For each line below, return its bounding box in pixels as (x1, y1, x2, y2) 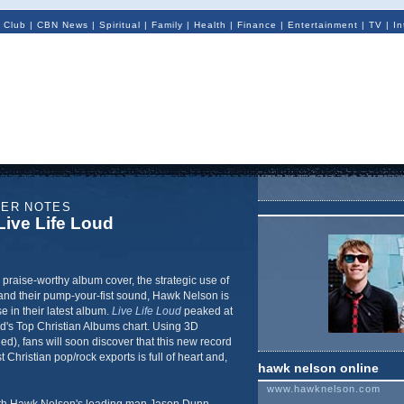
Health (193, 20, 226, 30)
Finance (236, 20, 277, 30)
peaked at (180, 305, 233, 317)
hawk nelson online (257, 361, 379, 375)
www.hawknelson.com (266, 383, 381, 394)
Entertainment (287, 20, 358, 30)
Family (151, 20, 183, 30)
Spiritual (98, 20, 141, 30)
